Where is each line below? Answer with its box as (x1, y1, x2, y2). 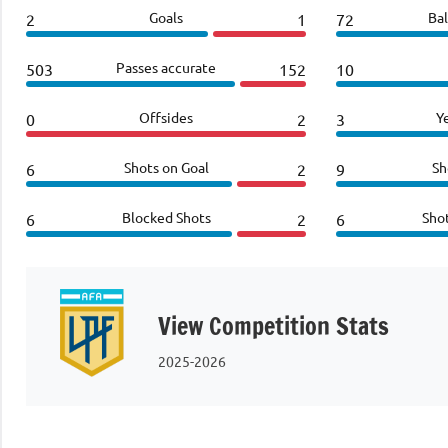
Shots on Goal (123, 157, 209, 176)
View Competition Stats (158, 308, 389, 343)
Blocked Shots (121, 207, 211, 226)
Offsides (139, 107, 193, 126)
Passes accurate (116, 57, 216, 76)
